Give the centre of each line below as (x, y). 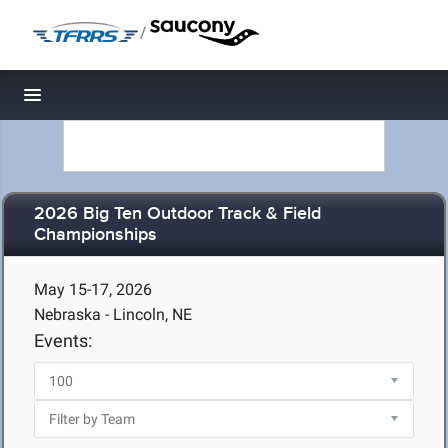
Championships (95, 235)
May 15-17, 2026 (93, 289)
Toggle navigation (100, 100)
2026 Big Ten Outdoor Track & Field (177, 214)
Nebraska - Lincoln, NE (113, 314)
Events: (63, 340)
